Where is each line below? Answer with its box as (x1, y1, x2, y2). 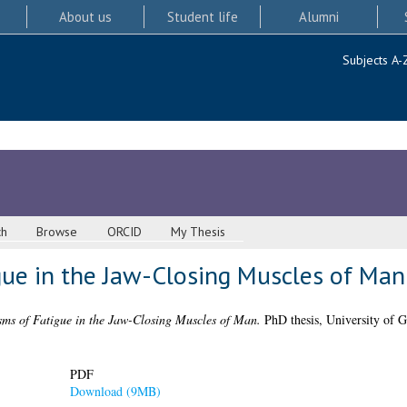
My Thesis (171, 223, 226, 241)
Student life (166, 7, 238, 25)
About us (58, 7, 112, 25)
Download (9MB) (69, 382, 161, 400)
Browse (36, 223, 78, 241)
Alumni (299, 7, 340, 25)
